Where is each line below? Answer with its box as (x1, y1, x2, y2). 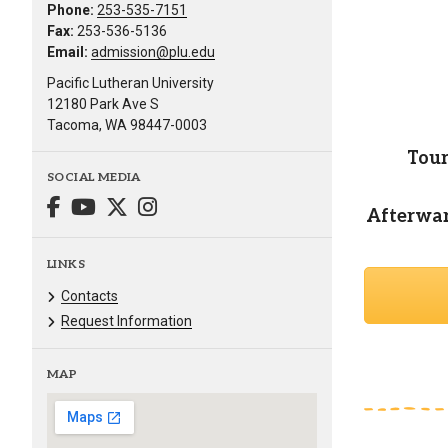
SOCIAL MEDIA (47, 170, 141, 186)
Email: (47, 44, 88, 61)
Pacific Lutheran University (47, 75, 214, 92)
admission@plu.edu (91, 44, 215, 61)
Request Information (61, 312, 192, 329)
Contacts (61, 287, 118, 304)
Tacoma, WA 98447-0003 (47, 117, 207, 134)
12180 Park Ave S (47, 96, 159, 113)
